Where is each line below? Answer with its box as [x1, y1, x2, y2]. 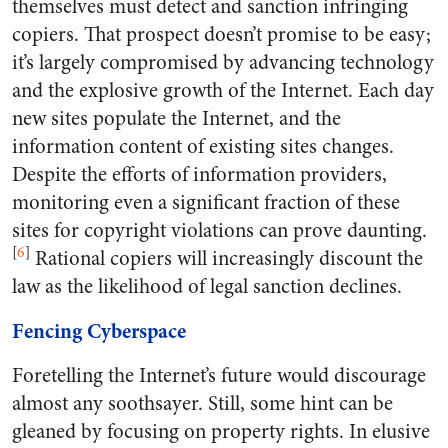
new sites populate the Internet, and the [12, 104, 341, 133]
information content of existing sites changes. [12, 132, 394, 161]
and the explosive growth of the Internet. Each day [12, 76, 434, 105]
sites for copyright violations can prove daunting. [12, 216, 427, 245]
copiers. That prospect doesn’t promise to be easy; [12, 20, 431, 49]
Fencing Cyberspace [12, 316, 186, 346]
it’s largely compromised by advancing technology [12, 48, 434, 77]
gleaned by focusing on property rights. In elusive [12, 417, 430, 446]
